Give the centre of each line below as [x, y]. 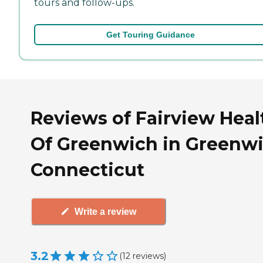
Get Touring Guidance [150, 34]
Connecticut [87, 170]
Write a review [105, 211]
